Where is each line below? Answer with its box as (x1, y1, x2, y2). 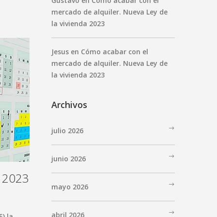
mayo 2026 (51, 182, 88, 191)
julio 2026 (51, 125, 83, 135)
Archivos (51, 98, 87, 110)
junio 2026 (51, 154, 86, 163)
